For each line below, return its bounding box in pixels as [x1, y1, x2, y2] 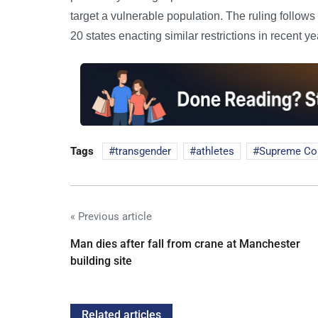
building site [70, 253, 132, 268]
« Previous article [70, 209, 152, 223]
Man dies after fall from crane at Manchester [70, 236, 300, 251]
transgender [115, 144, 171, 158]
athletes [196, 144, 234, 158]
